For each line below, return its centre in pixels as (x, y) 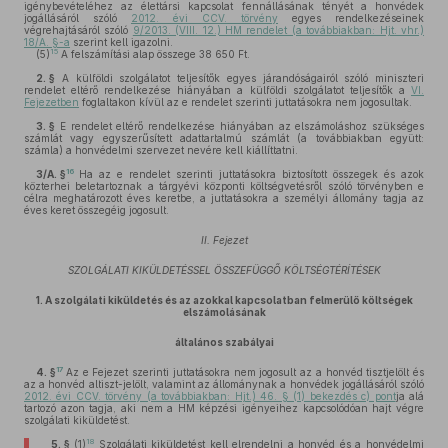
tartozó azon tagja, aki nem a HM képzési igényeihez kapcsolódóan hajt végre (224, 408)
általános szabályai (224, 342)
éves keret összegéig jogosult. (96, 210)
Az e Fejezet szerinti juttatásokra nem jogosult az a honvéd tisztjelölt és (244, 372)
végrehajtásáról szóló (78, 30)
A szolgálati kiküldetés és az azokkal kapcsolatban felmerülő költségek (228, 300)
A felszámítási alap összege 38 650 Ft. (154, 54)
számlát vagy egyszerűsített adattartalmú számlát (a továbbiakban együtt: (224, 138)
